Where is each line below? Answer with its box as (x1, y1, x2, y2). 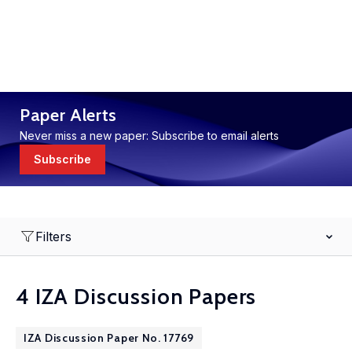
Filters (35, 229, 71, 244)
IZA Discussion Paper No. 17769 (24, 331, 194, 345)
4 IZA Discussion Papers (16, 283, 257, 310)
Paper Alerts (20, 104, 117, 126)
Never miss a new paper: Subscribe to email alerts (20, 129, 279, 142)
